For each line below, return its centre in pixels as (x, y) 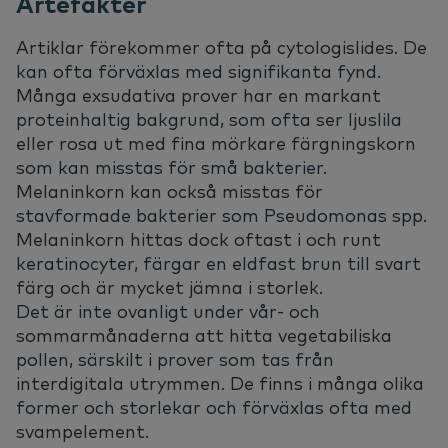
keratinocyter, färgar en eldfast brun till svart (218, 264)
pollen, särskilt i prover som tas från (175, 360)
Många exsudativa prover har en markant (198, 96)
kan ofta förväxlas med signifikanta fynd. (198, 72)
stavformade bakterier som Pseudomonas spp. (221, 216)
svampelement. (82, 432)
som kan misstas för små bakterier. (171, 168)
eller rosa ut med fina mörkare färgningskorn (216, 144)
